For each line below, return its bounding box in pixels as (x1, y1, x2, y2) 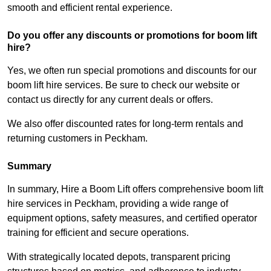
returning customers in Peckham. (7, 133, 148, 144)
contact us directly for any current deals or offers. (7, 94, 213, 105)
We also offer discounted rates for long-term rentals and (7, 119, 243, 129)
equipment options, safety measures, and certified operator (7, 213, 257, 224)
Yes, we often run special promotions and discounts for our (7, 65, 256, 76)
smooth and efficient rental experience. (7, 2, 172, 13)
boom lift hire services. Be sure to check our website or (7, 80, 240, 91)
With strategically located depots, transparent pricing (7, 252, 230, 263)
